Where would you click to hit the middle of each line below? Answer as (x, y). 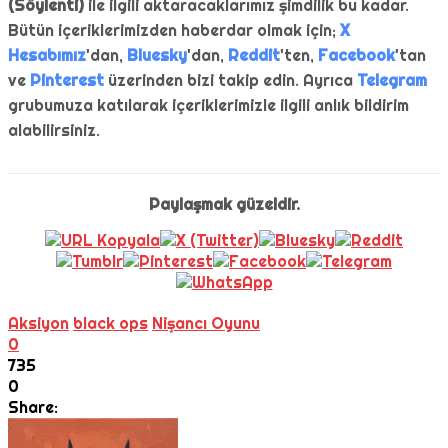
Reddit (254, 56)
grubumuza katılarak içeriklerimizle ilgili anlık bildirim (208, 106)
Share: (33, 408)
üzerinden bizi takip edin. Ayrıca (230, 81)
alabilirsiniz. (54, 131)
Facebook (356, 56)
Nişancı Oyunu (206, 324)
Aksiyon (38, 324)
